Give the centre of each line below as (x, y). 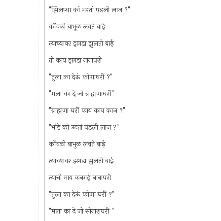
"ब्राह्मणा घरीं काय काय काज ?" (87, 110)
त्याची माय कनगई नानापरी (80, 178)
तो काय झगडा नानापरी (75, 60)
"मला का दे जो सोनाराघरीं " (81, 211)
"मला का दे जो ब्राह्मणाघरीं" (81, 94)
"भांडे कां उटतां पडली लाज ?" (84, 127)
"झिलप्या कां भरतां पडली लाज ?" (89, 10)
